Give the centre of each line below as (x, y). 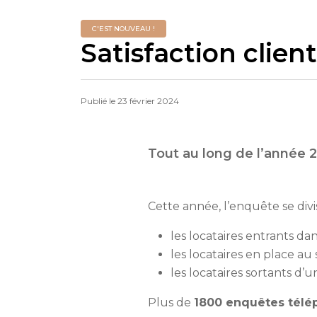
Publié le (99, 101)
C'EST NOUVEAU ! (123, 29)
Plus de (171, 303)
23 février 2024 (148, 101)
